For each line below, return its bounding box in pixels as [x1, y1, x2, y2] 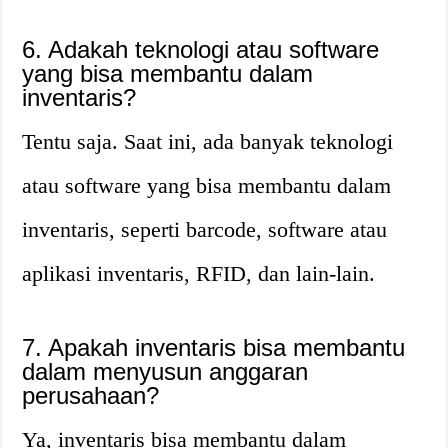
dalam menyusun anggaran [22, 358, 309, 385]
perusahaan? [22, 382, 160, 409]
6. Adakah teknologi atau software [22, 36, 380, 63]
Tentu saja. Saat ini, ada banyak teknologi [22, 129, 394, 154]
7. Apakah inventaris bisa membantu [22, 334, 406, 361]
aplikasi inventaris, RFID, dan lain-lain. [22, 261, 376, 286]
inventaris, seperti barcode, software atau [22, 217, 388, 242]
